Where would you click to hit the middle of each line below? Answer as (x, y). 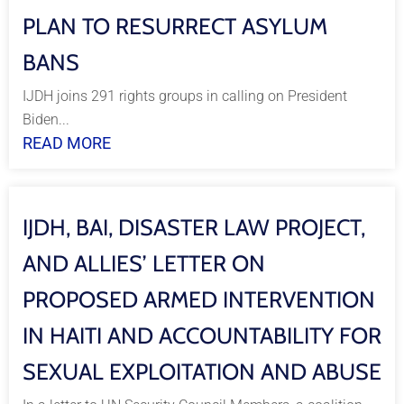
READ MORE (67, 143)
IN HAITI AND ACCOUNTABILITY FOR (202, 335)
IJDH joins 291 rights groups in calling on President (185, 96)
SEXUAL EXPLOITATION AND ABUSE (202, 372)
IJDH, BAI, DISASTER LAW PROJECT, (194, 227)
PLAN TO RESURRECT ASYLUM (175, 26)
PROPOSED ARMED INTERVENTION (199, 299)
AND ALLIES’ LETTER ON (144, 263)
